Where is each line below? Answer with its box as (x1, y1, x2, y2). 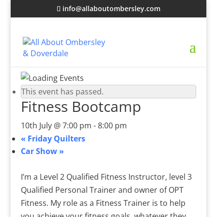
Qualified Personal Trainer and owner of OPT (20, 185, 184, 195)
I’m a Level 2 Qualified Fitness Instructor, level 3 (20, 171, 192, 182)
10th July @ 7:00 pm (20, 120, 92, 131)
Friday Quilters (25, 133, 85, 144)
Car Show (20, 146, 59, 156)
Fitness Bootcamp (20, 96, 141, 116)
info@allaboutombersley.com (62, 3, 160, 13)
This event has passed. (21, 86, 104, 97)
